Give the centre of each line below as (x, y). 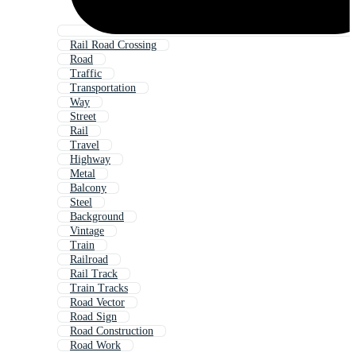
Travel (85, 145)
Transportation (103, 88)
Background (97, 217)
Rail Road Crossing (113, 45)
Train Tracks (99, 288)
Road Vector (97, 303)
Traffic (86, 74)
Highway (90, 160)
